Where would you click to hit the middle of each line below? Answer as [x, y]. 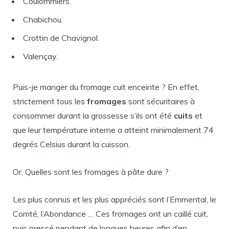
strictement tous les [50, 101]
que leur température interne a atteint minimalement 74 [113, 130]
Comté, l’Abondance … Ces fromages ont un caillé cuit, [110, 214]
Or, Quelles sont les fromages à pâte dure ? [91, 172]
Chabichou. [43, 19]
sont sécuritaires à [161, 101]
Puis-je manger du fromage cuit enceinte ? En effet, [106, 87]
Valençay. [40, 56]
